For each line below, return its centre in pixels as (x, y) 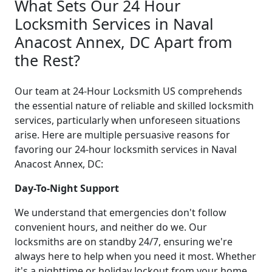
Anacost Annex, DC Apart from (124, 42)
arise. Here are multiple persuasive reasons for (122, 134)
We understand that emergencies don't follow (121, 212)
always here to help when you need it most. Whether (135, 256)
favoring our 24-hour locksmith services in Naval (126, 149)
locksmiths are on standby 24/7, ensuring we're (124, 241)
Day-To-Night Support (67, 188)
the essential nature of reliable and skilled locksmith (134, 105)
